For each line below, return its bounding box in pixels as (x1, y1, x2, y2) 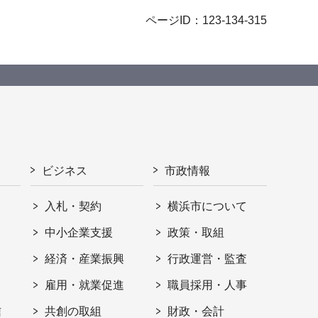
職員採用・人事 (168, 278, 248, 291)
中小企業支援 (45, 226, 114, 238)
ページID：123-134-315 (146, 13, 267, 26)
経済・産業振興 (45, 252, 125, 265)
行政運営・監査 (168, 252, 248, 265)
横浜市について (168, 199, 248, 212)
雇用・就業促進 (45, 278, 125, 291)
